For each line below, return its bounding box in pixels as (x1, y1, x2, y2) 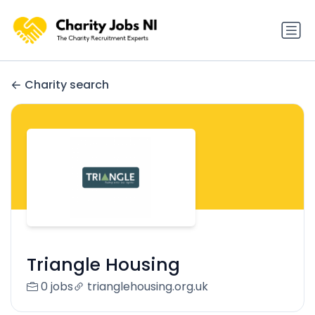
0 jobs (40, 278, 73, 295)
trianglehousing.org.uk (86, 278, 208, 295)
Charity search (25, 77, 109, 94)
